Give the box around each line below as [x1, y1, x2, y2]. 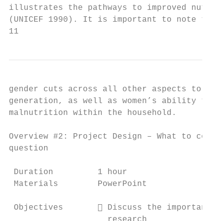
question [9, 144, 48, 153]
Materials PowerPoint [9, 180, 147, 188]
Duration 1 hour [9, 168, 127, 177]
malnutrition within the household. [9, 109, 177, 117]
